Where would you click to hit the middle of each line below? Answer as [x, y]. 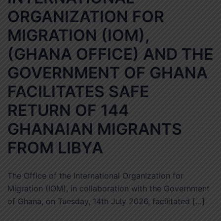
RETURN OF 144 [68, 110]
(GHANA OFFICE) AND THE [110, 54]
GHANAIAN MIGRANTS [95, 129]
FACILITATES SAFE [78, 92]
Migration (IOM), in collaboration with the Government [109, 189]
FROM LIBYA [55, 148]
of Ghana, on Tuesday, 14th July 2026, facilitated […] [106, 202]
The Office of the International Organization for [95, 176]
